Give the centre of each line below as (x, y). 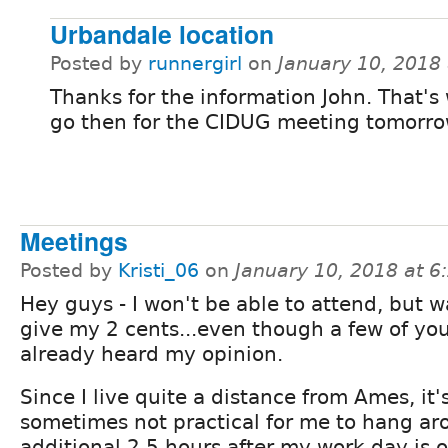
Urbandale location (162, 33)
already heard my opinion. (151, 354)
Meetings (74, 241)
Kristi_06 (158, 271)
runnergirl (195, 63)
